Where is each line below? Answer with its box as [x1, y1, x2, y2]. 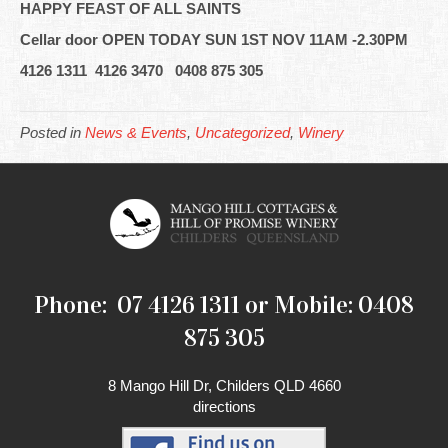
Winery [298, 124, 344, 141]
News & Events [85, 124, 187, 141]
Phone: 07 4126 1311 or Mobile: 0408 [34, 290, 414, 320]
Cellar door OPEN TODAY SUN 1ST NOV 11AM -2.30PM [20, 31, 408, 48]
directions [192, 398, 256, 415]
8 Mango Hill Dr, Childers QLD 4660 [107, 377, 341, 394]
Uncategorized [195, 124, 290, 141]
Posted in [20, 124, 85, 141]
